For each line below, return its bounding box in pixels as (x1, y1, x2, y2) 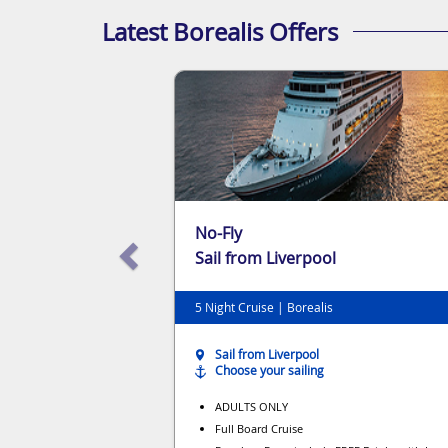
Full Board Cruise (215, 420, 303, 436)
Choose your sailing (215, 361, 324, 378)
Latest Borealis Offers (102, 15, 338, 48)
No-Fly (195, 221, 246, 244)
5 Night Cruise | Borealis (195, 298, 333, 315)
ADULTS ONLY (215, 398, 288, 414)
